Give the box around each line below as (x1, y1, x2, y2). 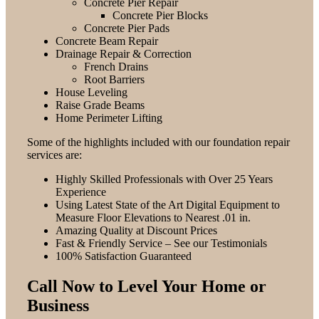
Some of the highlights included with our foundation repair (26, 135, 290, 148)
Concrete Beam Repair (55, 34, 158, 47)
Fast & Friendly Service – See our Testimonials (55, 236, 267, 249)
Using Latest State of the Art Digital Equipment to (55, 198, 280, 211)
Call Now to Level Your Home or (26, 276, 266, 296)
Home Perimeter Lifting (55, 111, 162, 124)
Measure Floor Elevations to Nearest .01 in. (55, 211, 251, 224)
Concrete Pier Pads (83, 21, 169, 34)
